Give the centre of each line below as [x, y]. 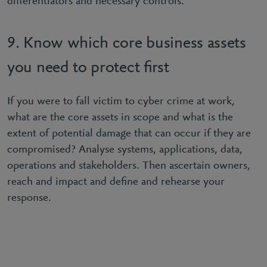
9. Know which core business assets [127, 44]
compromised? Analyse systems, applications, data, [125, 150]
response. [29, 198]
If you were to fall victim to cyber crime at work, [121, 102]
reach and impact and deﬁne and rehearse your [116, 182]
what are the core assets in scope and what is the [120, 118]
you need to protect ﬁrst [88, 68]
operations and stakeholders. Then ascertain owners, [129, 166]
